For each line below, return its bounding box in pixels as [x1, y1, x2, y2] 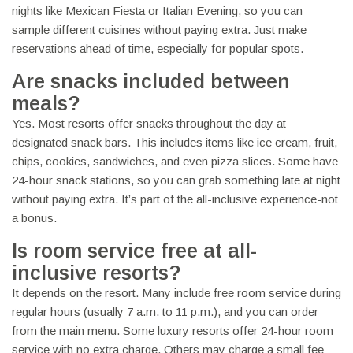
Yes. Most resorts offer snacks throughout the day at [12, 117, 286, 131]
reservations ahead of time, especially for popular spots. [12, 42, 303, 56]
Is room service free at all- [12, 240, 257, 262]
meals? [12, 92, 80, 115]
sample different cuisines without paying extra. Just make [12, 23, 307, 37]
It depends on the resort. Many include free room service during [12, 286, 341, 300]
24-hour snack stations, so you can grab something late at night [12, 173, 340, 188]
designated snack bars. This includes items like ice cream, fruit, [12, 136, 337, 150]
